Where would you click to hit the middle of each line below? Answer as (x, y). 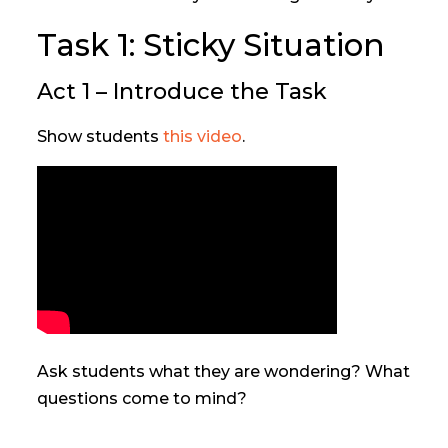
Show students (100, 136)
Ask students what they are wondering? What (224, 371)
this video (203, 136)
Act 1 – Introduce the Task (182, 91)
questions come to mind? (142, 398)
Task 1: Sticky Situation (211, 45)
